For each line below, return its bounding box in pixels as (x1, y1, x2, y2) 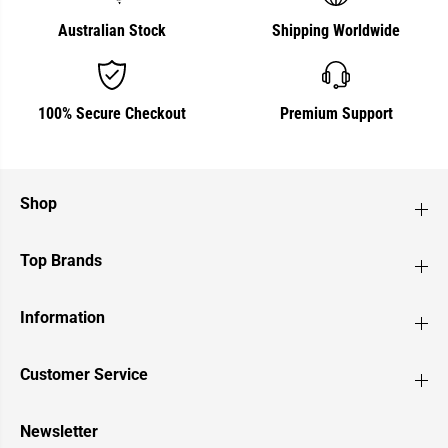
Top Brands (20, 251, 102, 270)
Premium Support (279, 104, 393, 123)
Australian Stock (58, 21, 166, 40)
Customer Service (20, 365, 148, 384)
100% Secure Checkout (38, 104, 186, 123)
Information (20, 308, 105, 327)
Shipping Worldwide (272, 21, 400, 40)
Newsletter (20, 422, 98, 441)
